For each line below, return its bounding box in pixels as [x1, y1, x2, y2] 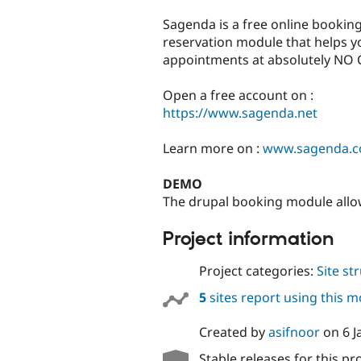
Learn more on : [163, 139, 263, 157]
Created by [198, 322, 268, 341]
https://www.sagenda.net [163, 103, 317, 122]
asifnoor [268, 322, 320, 341]
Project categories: [198, 261, 317, 280]
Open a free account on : [163, 85, 313, 104]
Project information [163, 227, 334, 252]
